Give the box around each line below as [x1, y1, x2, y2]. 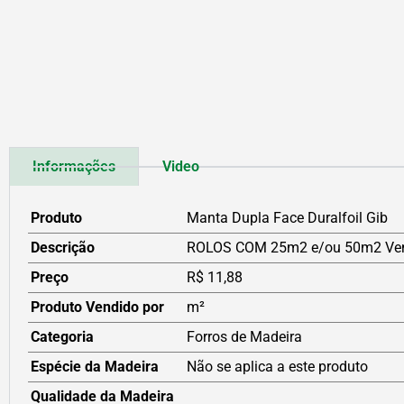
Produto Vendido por [31, 298, 164, 317]
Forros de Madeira [187, 328, 302, 346]
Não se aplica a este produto [187, 358, 368, 376]
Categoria [31, 328, 94, 346]
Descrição [31, 239, 95, 257]
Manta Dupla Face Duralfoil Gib [187, 209, 388, 227]
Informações [32, 158, 115, 176]
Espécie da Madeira [31, 358, 159, 376]
